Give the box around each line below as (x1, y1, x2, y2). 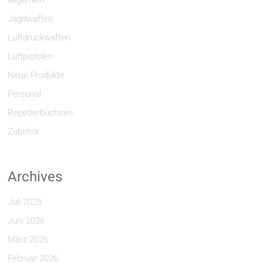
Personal (8, 89, 42, 99)
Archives (8, 168, 63, 185)
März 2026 (8, 234, 49, 245)
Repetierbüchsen (8, 107, 73, 118)
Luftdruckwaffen (8, 32, 71, 43)
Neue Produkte (8, 70, 65, 80)
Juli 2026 (8, 197, 42, 207)
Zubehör (8, 126, 40, 137)
